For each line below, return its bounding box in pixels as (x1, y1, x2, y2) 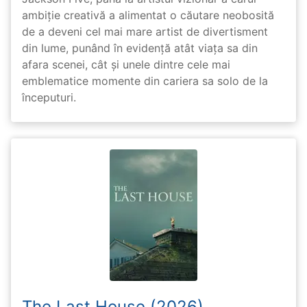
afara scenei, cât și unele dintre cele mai (22, 57, 230, 71)
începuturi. (22, 90, 76, 104)
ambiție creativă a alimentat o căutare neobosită (22, 8, 274, 22)
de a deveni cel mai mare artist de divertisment (22, 24, 268, 38)
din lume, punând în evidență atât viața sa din (22, 40, 258, 55)
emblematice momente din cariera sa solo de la (22, 73, 268, 88)
